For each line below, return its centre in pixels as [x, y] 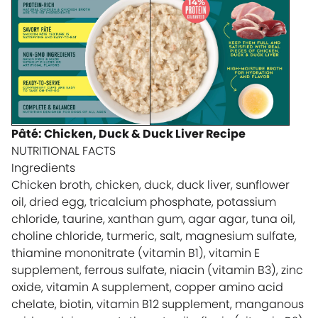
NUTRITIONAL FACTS [64, 150]
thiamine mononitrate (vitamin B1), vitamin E [136, 253]
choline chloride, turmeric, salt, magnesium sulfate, [154, 236]
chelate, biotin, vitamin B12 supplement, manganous [158, 304]
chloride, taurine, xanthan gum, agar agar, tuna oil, [153, 219]
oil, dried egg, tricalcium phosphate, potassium [144, 202]
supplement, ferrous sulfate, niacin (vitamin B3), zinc [157, 270]
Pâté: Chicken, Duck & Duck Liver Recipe [128, 133]
